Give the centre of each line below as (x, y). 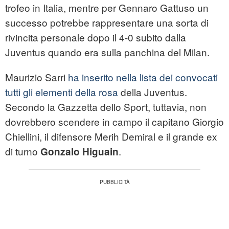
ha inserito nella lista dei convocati (143, 77)
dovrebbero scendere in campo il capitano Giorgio (114, 122)
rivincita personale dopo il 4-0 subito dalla (96, 37)
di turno (23, 151)
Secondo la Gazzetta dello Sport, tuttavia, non (106, 107)
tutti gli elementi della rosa (62, 92)
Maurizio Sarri (37, 77)
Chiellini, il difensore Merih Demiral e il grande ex (111, 136)
